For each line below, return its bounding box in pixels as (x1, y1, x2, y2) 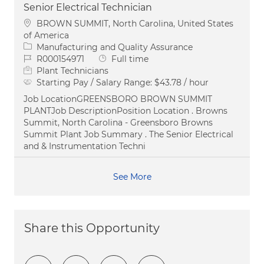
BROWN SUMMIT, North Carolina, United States (37, 18, 233, 29)
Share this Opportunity (24, 220, 160, 235)
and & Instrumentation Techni (24, 140, 146, 151)
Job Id (23, 52, 48, 64)
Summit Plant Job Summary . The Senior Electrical (24, 128, 233, 140)
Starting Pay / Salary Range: (37, 77, 154, 88)
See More (113, 171, 151, 182)
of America (24, 29, 69, 41)
